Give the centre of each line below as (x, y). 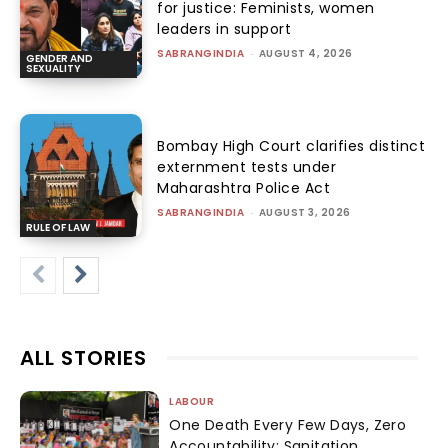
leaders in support (224, 29)
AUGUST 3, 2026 (304, 212)
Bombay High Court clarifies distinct (291, 145)
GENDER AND (59, 59)
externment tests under (247, 166)
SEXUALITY (53, 69)
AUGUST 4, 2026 (305, 54)
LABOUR (192, 401)
